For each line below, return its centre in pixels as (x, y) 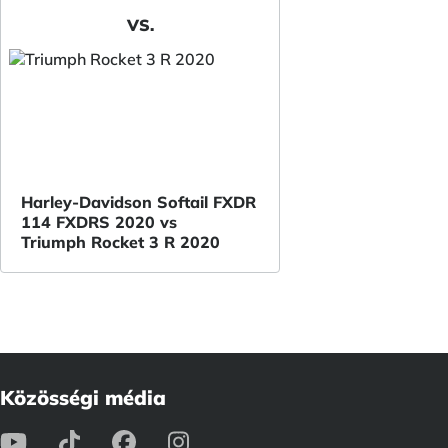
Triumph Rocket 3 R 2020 (120, 242)
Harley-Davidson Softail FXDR (138, 202)
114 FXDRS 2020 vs (99, 222)
